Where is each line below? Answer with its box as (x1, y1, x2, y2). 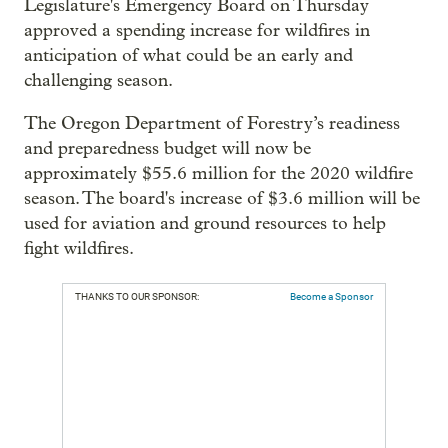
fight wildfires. (24, 238, 134, 259)
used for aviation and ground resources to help (24, 213, 386, 234)
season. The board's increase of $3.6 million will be (24, 188, 420, 209)
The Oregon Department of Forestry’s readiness (24, 113, 400, 134)
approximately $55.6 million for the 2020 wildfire (24, 163, 413, 184)
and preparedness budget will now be (24, 138, 311, 159)
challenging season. (24, 70, 173, 91)
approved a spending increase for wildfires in (24, 20, 370, 41)
